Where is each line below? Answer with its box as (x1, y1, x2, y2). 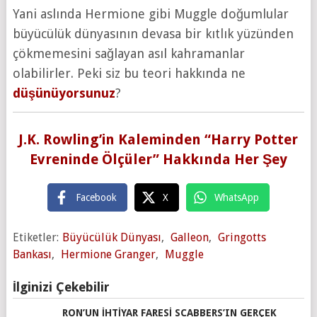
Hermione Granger (60, 247, 156, 261)
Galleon (170, 230, 209, 244)
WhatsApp (214, 191, 259, 203)
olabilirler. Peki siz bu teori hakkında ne (12, 65, 246, 81)
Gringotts (217, 230, 266, 244)
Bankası (12, 247, 52, 261)
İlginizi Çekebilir (12, 279, 110, 294)
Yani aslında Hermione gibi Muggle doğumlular (12, 6, 289, 21)
